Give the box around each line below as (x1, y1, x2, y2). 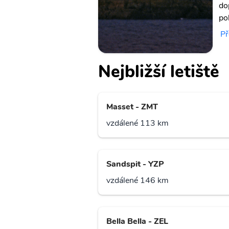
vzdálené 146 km (106, 175, 169, 187)
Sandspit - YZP (106, 158, 164, 170)
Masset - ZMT (106, 101, 158, 113)
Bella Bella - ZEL (106, 216, 168, 227)
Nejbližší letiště (98, 60, 219, 84)
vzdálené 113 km (106, 118, 169, 129)
